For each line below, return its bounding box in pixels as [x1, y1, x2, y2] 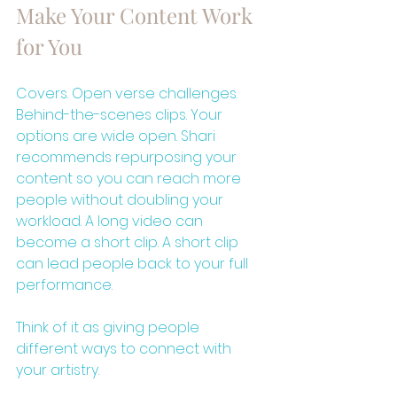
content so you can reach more [16, 167, 245, 189]
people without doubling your [16, 189, 227, 210]
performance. [16, 274, 113, 295]
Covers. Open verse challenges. [16, 82, 241, 104]
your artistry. [16, 359, 99, 380]
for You [16, 31, 82, 60]
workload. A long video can [16, 210, 206, 231]
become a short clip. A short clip [16, 231, 242, 253]
